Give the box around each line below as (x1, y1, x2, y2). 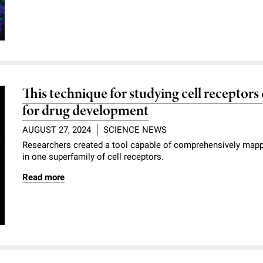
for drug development (22, 102, 149, 122)
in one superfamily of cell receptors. (22, 151, 164, 163)
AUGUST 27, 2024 (22, 124, 92, 136)
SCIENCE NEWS (103, 124, 167, 136)
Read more (22, 172, 65, 183)
